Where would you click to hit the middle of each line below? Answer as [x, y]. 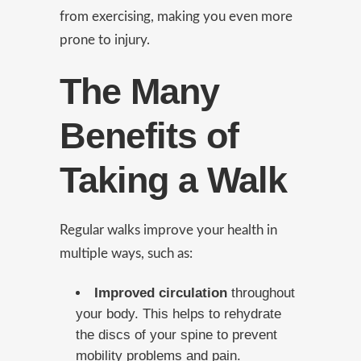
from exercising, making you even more [176, 17]
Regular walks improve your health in [168, 230]
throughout [263, 293]
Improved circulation [163, 293]
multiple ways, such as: [126, 253]
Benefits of [149, 136]
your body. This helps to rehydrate [178, 314]
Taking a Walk [173, 180]
